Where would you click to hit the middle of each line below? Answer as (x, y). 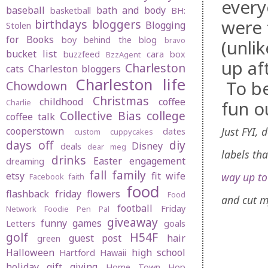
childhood (62, 102)
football (135, 208)
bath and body (131, 10)
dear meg (107, 147)
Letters (21, 224)
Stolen (19, 26)
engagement (158, 161)
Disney (147, 146)
